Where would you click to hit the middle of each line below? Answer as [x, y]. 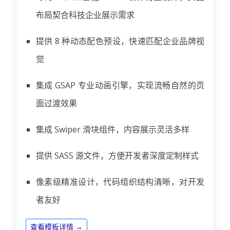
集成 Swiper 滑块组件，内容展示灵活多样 [113, 129]
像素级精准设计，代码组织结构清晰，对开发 [120, 181]
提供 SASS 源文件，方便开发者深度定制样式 [117, 155]
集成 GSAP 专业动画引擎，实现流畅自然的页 [120, 85]
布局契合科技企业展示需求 [85, 15]
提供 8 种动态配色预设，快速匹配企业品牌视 [120, 41]
